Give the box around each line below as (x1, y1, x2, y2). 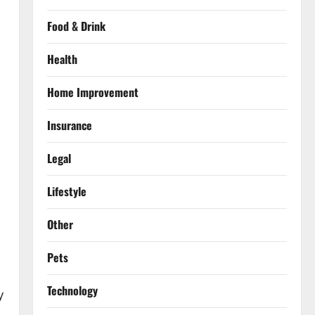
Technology (46, 282, 98, 300)
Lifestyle (46, 183, 86, 200)
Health (46, 51, 77, 68)
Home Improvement (46, 84, 139, 101)
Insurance (46, 117, 92, 134)
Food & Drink (46, 18, 105, 35)
